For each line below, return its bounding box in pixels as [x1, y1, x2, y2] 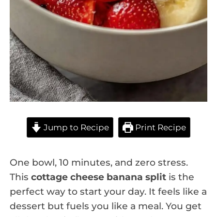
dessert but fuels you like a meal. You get [10, 200, 201, 212]
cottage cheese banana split [31, 171, 166, 183]
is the [166, 171, 194, 183]
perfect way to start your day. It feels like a [10, 186, 207, 197]
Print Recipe [133, 122, 186, 132]
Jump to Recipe [42, 122, 109, 132]
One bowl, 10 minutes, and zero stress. [10, 156, 188, 168]
